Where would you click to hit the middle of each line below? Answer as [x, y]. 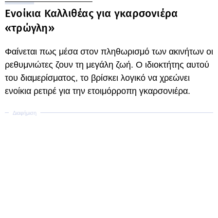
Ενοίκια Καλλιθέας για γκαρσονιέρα [91, 13]
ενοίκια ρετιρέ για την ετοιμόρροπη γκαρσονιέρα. [98, 91]
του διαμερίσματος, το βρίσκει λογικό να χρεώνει [97, 78]
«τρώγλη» [30, 28]
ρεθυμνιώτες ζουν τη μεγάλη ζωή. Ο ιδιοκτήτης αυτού [107, 64]
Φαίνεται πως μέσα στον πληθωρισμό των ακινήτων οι [109, 51]
